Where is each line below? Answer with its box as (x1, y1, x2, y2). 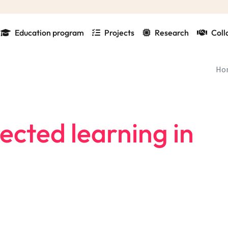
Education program (15, 27, 84, 38)
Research (155, 27, 189, 38)
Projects (104, 27, 134, 38)
